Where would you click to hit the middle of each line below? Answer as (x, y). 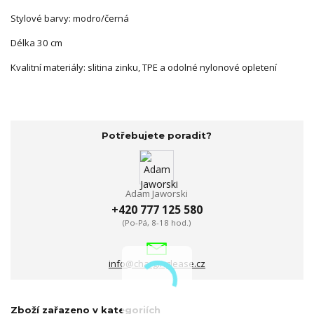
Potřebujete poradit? (157, 136)
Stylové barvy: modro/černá (70, 18)
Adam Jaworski (157, 193)
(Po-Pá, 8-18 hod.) (157, 223)
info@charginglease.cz (157, 264)
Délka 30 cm (36, 42)
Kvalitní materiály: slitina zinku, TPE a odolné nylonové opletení (144, 67)
